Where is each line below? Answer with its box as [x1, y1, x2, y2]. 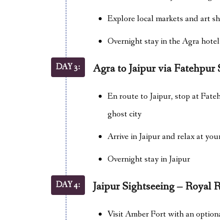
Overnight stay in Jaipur [107, 153, 190, 165]
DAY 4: [55, 179, 80, 191]
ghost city [107, 108, 141, 120]
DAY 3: [55, 61, 80, 73]
